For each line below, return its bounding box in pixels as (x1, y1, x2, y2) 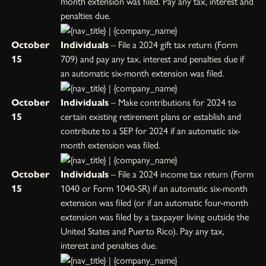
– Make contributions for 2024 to (109, 96, 237, 108)
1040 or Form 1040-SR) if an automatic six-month (61, 182, 248, 194)
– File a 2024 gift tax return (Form (109, 39, 238, 50)
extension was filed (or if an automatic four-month (61, 197, 249, 208)
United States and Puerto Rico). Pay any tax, (61, 225, 225, 237)
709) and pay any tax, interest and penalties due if (61, 53, 245, 65)
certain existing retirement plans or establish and (61, 110, 242, 122)
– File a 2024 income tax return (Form (109, 168, 254, 180)
